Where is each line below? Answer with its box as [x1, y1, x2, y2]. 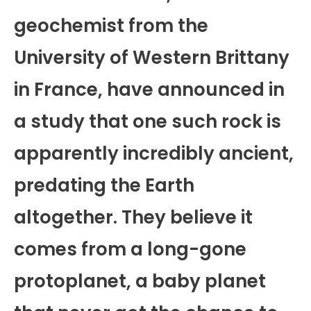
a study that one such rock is [14, 109, 281, 135]
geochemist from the [14, 13, 208, 39]
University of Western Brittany [14, 45, 289, 71]
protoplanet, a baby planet [14, 269, 266, 294]
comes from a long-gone [14, 237, 246, 262]
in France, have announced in [14, 77, 285, 103]
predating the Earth [14, 173, 194, 199]
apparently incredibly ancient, [14, 141, 294, 167]
